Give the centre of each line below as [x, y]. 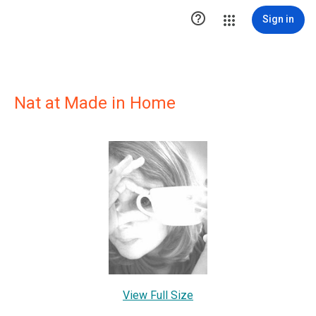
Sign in [278, 19]
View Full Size [158, 295]
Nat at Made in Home [95, 103]
